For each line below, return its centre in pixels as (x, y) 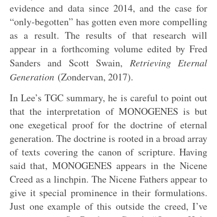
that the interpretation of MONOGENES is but (108, 111)
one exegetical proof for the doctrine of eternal (108, 125)
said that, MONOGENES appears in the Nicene (108, 165)
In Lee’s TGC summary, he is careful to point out (108, 98)
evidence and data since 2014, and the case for (108, 8)
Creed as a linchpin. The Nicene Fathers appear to (108, 179)
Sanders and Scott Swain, (70, 63)
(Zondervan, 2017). (95, 77)
